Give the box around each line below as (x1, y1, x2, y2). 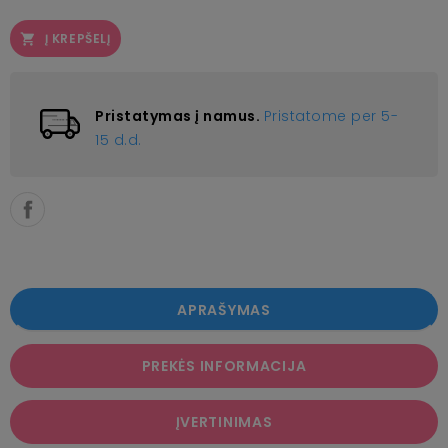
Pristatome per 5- (263, 105, 398, 126)
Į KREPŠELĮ (44, 29, 111, 47)
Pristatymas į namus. (95, 105, 264, 126)
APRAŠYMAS (177, 299, 271, 320)
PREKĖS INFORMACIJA (141, 355, 307, 376)
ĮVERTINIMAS (175, 411, 273, 432)
